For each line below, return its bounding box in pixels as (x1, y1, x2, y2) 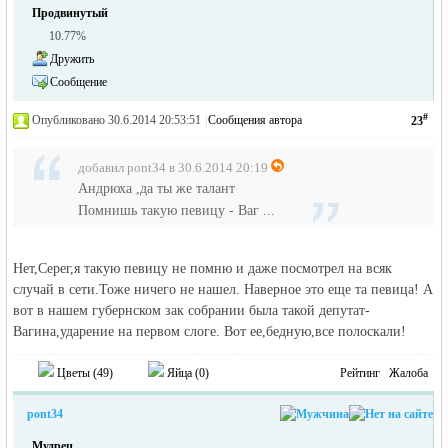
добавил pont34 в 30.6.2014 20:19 (78, 160, 269, 175)
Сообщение (50, 75, 108, 89)
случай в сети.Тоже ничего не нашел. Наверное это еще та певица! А (13, 282, 434, 297)
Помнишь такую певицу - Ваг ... (78, 203, 276, 218)
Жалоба (389, 366, 429, 380)
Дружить (50, 52, 95, 66)
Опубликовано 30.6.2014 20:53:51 (32, 113, 202, 127)
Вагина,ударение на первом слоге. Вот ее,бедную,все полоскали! (13, 324, 407, 339)
